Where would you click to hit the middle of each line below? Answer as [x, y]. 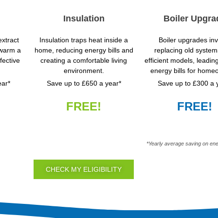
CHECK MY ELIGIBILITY [84, 170]
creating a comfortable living [84, 61]
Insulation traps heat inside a [84, 40]
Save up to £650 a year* [84, 83]
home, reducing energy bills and [84, 50]
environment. [84, 71]
